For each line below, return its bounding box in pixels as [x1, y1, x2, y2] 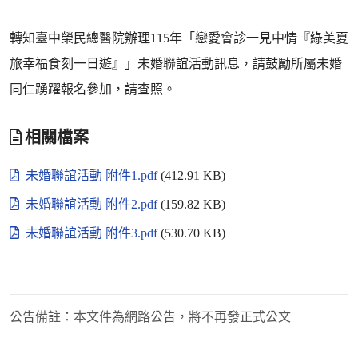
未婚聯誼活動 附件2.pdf [22, 197, 161, 211]
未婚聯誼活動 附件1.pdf [22, 169, 161, 182]
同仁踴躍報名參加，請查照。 [10, 82, 176, 96]
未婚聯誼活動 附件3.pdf [22, 226, 161, 240]
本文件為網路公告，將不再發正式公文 [74, 310, 291, 324]
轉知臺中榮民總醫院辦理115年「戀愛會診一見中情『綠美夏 [10, 31, 348, 45]
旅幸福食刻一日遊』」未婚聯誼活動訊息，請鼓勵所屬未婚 [10, 57, 342, 70]
